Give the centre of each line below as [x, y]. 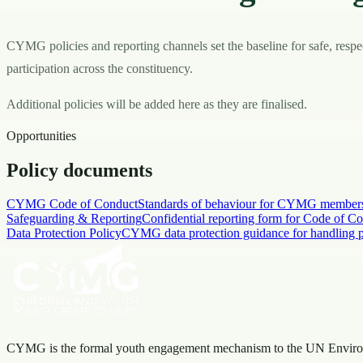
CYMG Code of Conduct [72, 204]
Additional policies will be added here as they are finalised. [157, 104]
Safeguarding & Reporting [74, 219]
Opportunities [41, 135]
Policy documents [79, 170]
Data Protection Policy [64, 233]
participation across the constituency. [100, 68]
